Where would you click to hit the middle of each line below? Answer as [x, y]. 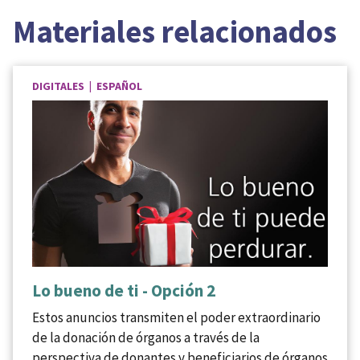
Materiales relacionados [175, 31]
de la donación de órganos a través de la [146, 337]
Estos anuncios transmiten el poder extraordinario [176, 317]
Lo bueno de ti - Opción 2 [124, 290]
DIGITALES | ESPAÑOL [87, 86]
